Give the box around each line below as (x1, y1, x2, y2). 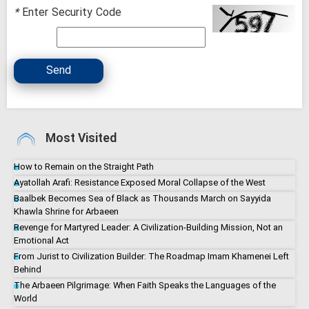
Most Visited (46, 129, 117, 148)
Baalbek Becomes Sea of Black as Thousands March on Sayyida (14, 192, 271, 203)
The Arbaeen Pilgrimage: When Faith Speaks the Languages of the (14, 279, 276, 290)
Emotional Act (14, 235, 69, 246)
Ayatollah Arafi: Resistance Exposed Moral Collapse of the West (14, 177, 266, 188)
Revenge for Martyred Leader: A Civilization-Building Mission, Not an (14, 221, 283, 232)
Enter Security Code (19, 4, 121, 21)
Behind (14, 263, 41, 275)
